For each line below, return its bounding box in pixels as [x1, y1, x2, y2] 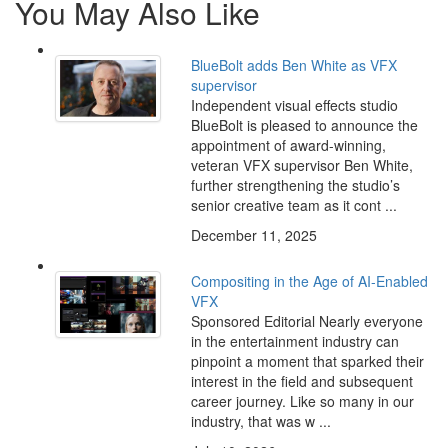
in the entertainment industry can [190, 331, 399, 352]
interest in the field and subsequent [190, 371, 413, 392]
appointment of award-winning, [190, 135, 386, 156]
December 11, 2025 [190, 225, 317, 246]
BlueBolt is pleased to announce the [190, 115, 418, 136]
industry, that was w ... [190, 411, 331, 432]
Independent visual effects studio [190, 95, 398, 116]
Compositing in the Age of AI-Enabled [190, 271, 428, 292]
